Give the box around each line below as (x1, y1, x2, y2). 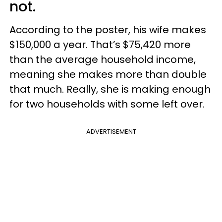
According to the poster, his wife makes (9, 23, 206, 37)
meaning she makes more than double (9, 67, 207, 81)
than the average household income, (9, 53, 196, 66)
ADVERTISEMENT (86, 127, 136, 136)
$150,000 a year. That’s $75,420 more (9, 38, 191, 52)
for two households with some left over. (9, 97, 205, 111)
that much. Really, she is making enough (9, 82, 211, 96)
